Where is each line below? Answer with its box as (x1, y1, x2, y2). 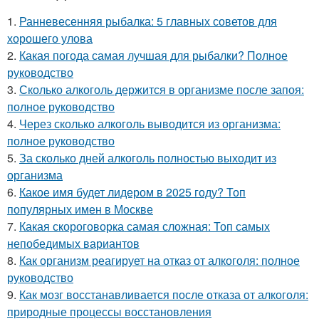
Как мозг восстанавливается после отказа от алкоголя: (19, 286, 308, 303)
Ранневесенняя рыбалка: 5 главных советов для (19, 13, 277, 30)
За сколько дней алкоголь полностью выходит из (19, 150, 276, 167)
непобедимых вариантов (7, 235, 140, 252)
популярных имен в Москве (7, 201, 153, 218)
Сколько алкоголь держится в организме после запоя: (19, 81, 304, 98)
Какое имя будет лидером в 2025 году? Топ (19, 184, 246, 201)
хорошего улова (7, 30, 93, 47)
